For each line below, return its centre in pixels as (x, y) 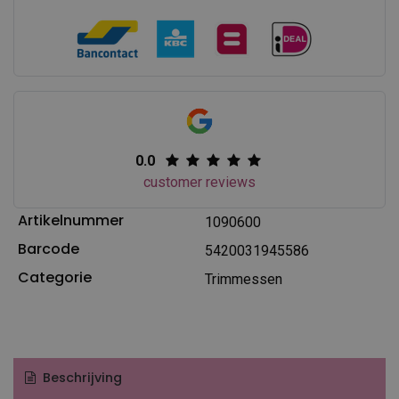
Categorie (54, 277)
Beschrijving (80, 378)
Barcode (48, 248)
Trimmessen (243, 279)
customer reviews (199, 182)
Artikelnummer (70, 220)
